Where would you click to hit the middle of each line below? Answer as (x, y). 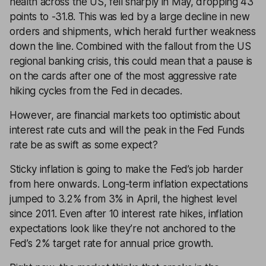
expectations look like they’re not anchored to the (123, 229)
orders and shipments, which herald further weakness (133, 31)
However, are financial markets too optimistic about (125, 115)
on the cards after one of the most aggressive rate (123, 76)
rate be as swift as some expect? (84, 145)
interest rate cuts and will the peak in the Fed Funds (127, 130)
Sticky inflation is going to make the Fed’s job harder (126, 169)
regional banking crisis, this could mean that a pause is (131, 61)
